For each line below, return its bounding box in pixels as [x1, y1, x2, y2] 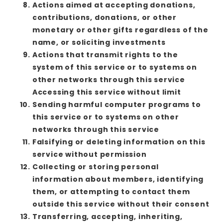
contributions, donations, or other [32, 12, 177, 22]
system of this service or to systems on [32, 62, 197, 72]
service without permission [32, 149, 147, 159]
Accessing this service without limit [32, 87, 181, 97]
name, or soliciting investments [32, 37, 166, 47]
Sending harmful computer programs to [32, 99, 201, 110]
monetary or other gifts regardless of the [32, 24, 209, 35]
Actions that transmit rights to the [32, 49, 178, 60]
